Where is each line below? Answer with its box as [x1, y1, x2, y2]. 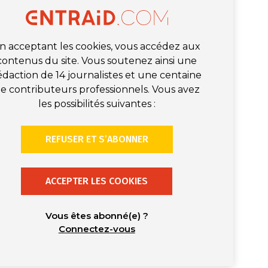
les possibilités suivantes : [38, 98, 156, 109]
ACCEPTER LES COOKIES [45, 175, 148, 187]
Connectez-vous [58, 223, 135, 234]
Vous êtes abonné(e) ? [45, 209, 148, 221]
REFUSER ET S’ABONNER [45, 133, 148, 145]
